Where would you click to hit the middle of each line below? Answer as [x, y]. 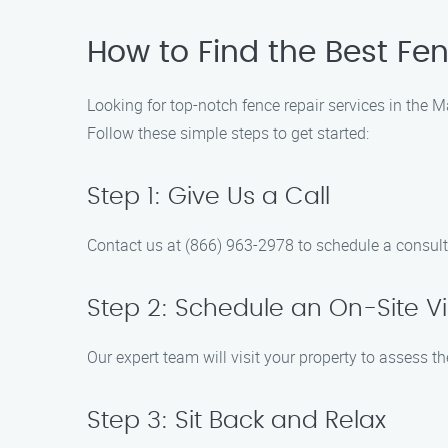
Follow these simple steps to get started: [228, 133]
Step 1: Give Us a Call [208, 197]
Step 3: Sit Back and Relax [236, 421]
